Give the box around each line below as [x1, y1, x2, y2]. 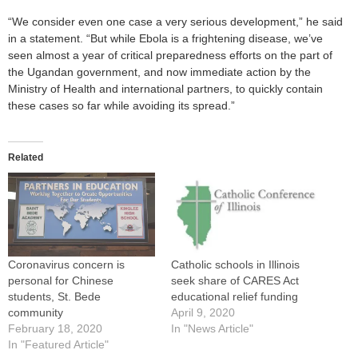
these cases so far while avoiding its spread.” [8, 98, 235, 112]
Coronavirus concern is [8, 258, 125, 272]
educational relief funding [171, 290, 298, 304]
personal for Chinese [8, 274, 113, 288]
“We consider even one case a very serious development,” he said [8, 14, 343, 28]
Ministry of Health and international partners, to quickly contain [8, 82, 323, 95]
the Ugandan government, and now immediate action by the [8, 65, 311, 78]
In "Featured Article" [8, 338, 109, 352]
